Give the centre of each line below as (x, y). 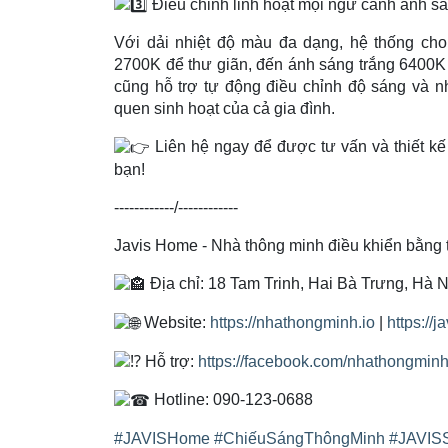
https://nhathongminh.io (292, 322)
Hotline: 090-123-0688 (231, 400)
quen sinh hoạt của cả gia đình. (224, 109)
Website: (175, 322)
